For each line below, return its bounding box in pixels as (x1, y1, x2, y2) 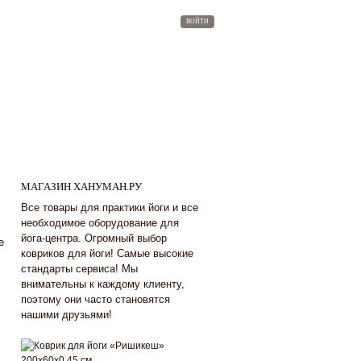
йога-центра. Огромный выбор (21, 231, 167, 244)
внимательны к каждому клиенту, (21, 277, 185, 290)
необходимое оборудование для (21, 216, 179, 229)
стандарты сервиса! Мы (21, 262, 138, 275)
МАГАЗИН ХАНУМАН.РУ (21, 180, 142, 193)
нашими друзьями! (21, 308, 112, 321)
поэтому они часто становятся (21, 293, 170, 305)
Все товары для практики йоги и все (21, 201, 198, 214)
